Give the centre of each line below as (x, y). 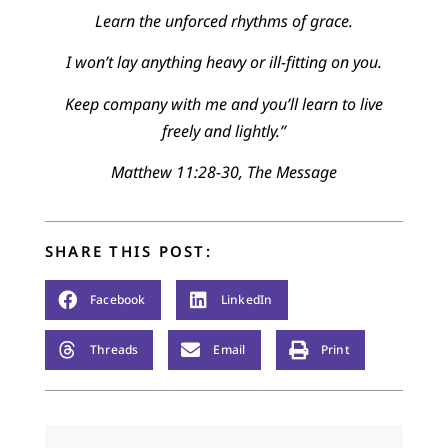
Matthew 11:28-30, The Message (224, 172)
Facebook (117, 300)
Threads (114, 350)
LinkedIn (246, 300)
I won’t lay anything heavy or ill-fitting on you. (224, 62)
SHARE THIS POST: (128, 250)
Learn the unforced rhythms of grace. (224, 20)
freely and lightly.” (224, 130)
